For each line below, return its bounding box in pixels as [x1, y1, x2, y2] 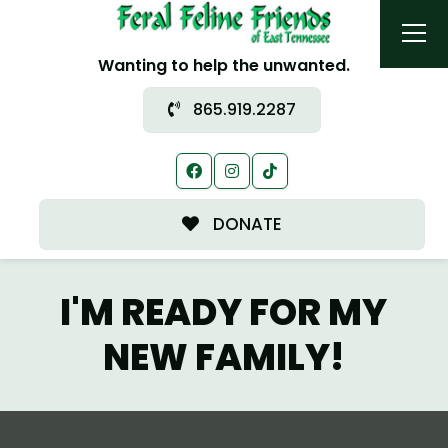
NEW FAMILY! [102, 331, 345, 383]
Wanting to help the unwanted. [97, 53, 350, 77]
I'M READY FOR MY [60, 286, 388, 338]
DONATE [208, 211, 282, 236]
